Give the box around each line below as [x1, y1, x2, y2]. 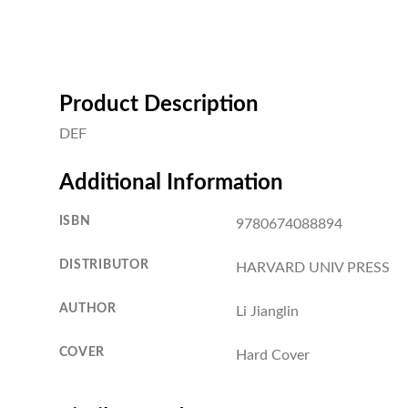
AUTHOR [58, 301, 117, 315]
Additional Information [58, 171, 283, 194]
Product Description [58, 93, 259, 116]
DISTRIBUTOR [58, 257, 149, 271]
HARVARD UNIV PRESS [235, 260, 390, 275]
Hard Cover [235, 347, 310, 362]
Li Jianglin [235, 303, 299, 319]
